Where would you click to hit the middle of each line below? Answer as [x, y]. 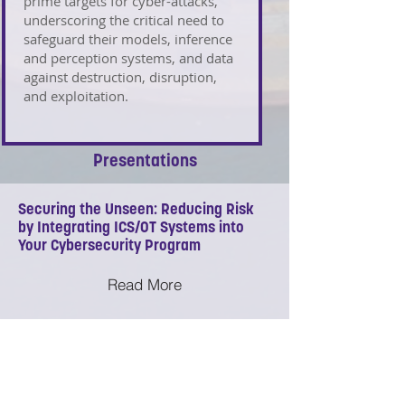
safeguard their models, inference [128, 39]
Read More [145, 284]
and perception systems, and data [128, 58]
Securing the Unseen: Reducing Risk [136, 210]
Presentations [145, 162]
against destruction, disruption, [120, 77]
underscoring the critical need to [124, 20]
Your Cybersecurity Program [109, 246]
